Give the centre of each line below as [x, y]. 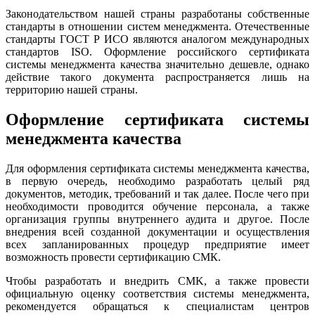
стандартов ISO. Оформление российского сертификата [157, 51]
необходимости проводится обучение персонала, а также [157, 206]
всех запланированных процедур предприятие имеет [157, 244]
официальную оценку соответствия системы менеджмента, [157, 293]
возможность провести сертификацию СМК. [113, 257]
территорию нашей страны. [72, 89]
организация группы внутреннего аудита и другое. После [157, 219]
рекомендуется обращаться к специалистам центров [157, 306]
